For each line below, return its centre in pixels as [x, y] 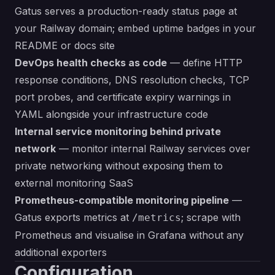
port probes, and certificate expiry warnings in [123, 97]
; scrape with [211, 218]
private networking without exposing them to [119, 166]
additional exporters [61, 253]
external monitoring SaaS [74, 183]
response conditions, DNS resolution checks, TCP [132, 80]
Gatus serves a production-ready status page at [126, 11]
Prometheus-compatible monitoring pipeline [122, 200]
